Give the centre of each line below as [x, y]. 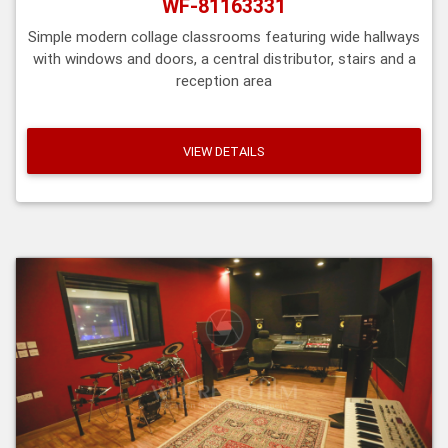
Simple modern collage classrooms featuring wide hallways [224, 37]
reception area [224, 81]
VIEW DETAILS [224, 151]
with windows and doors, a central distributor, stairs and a [224, 59]
